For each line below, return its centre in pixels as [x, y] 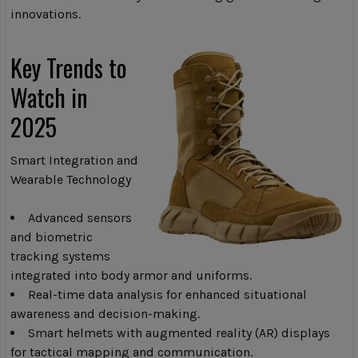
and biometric [52, 237]
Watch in [49, 97]
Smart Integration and [74, 161]
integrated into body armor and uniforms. [131, 276]
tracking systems [60, 257]
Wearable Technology [71, 180]
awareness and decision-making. [105, 314]
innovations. [46, 14]
